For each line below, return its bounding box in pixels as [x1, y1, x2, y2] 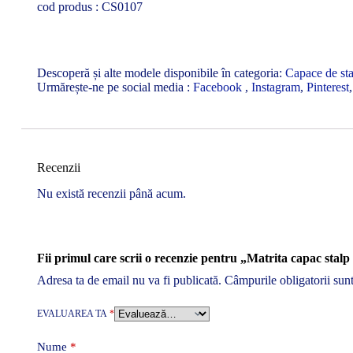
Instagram [251, 80, 300, 95]
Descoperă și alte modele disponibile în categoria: [37, 66, 285, 80]
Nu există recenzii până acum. [37, 187, 186, 200]
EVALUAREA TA [37, 308, 110, 319]
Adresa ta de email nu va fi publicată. [37, 273, 221, 287]
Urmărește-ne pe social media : [37, 80, 193, 95]
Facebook [193, 80, 245, 95]
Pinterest [307, 80, 349, 95]
